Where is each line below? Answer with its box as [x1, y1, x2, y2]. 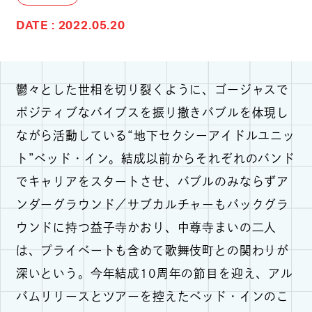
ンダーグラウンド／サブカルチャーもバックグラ [15, 198, 290, 211]
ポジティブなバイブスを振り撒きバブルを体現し [15, 107, 290, 119]
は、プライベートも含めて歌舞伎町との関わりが [15, 244, 290, 257]
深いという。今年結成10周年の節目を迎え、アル [15, 267, 293, 280]
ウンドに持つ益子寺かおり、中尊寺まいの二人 [15, 221, 277, 234]
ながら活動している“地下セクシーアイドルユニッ [15, 130, 295, 142]
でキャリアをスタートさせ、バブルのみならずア [15, 175, 290, 188]
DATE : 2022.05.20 [15, 20, 125, 32]
